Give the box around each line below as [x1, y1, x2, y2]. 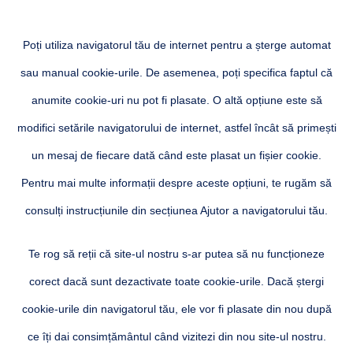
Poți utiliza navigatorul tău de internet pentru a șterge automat [22, 38, 331, 51]
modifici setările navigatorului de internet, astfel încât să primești [17, 121, 336, 134]
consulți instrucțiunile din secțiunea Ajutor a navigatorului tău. [25, 203, 328, 217]
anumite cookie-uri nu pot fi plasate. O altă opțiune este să [31, 93, 322, 106]
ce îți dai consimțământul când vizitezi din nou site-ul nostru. [27, 329, 326, 343]
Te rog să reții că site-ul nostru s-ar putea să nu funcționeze [28, 247, 325, 260]
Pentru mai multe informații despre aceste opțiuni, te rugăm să [21, 176, 332, 189]
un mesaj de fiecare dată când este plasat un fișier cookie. [32, 148, 321, 162]
